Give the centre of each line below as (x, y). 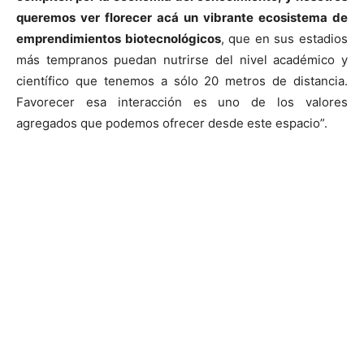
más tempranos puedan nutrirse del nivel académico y (182, 59)
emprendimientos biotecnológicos (119, 38)
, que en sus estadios (284, 38)
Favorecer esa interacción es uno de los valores (182, 102)
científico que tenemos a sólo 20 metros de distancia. (182, 80)
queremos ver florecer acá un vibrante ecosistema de (182, 17)
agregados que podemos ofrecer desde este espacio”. (172, 123)
